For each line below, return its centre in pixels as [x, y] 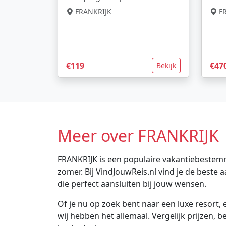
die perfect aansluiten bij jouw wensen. [132, 184]
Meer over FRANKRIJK [138, 136]
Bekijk [166, 66]
